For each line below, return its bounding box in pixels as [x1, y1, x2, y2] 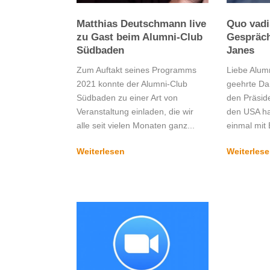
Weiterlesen [77, 146, 125, 156]
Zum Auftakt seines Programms [77, 64, 196, 75]
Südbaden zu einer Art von [77, 92, 178, 102]
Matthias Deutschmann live [77, 17, 206, 30]
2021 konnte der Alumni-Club [77, 78, 187, 89]
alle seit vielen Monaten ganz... [77, 120, 195, 130]
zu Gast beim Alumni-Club [77, 31, 202, 43]
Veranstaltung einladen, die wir [77, 106, 193, 116]
